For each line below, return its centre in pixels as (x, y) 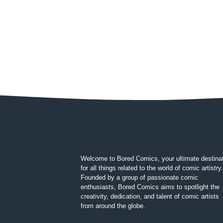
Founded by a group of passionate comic (139, 177)
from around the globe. (113, 206)
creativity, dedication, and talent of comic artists (150, 196)
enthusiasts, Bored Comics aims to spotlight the (150, 187)
